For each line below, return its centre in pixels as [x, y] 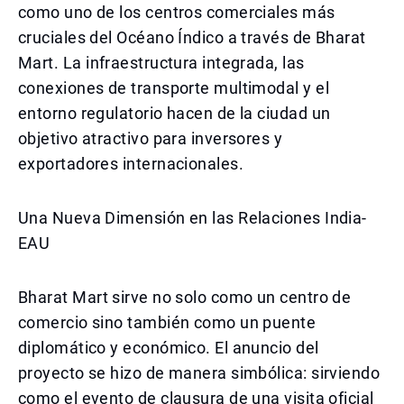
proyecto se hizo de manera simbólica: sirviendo [199, 373]
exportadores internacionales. [131, 164]
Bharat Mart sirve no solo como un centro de [185, 297]
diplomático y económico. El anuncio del [169, 348]
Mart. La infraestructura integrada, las [161, 63]
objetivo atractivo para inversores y [151, 138]
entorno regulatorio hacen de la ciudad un [174, 113]
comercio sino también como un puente [167, 322]
